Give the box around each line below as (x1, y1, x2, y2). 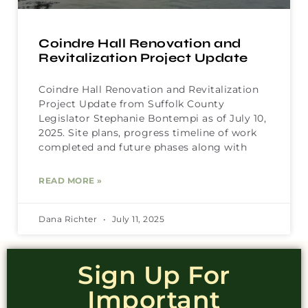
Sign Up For (78, 260, 230, 291)
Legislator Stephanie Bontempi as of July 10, (38, 112, 266, 125)
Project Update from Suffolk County (38, 98, 224, 111)
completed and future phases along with (38, 141, 247, 154)
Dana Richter (38, 214, 100, 225)
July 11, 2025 (109, 214, 164, 225)
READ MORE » (38, 175, 102, 186)
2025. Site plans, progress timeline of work (38, 126, 257, 140)
